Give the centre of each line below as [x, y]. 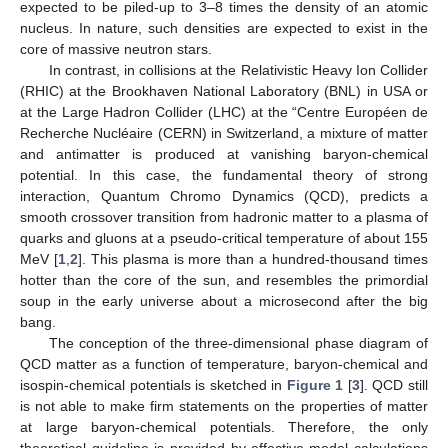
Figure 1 [315, 384]
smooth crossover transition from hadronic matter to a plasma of [224, 216]
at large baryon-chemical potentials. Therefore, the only [224, 426]
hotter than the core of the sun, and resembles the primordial [224, 279]
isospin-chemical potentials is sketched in [153, 384]
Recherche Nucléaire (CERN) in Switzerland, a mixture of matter [224, 132]
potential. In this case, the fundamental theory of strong [224, 174]
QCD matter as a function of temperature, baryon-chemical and [224, 363]
